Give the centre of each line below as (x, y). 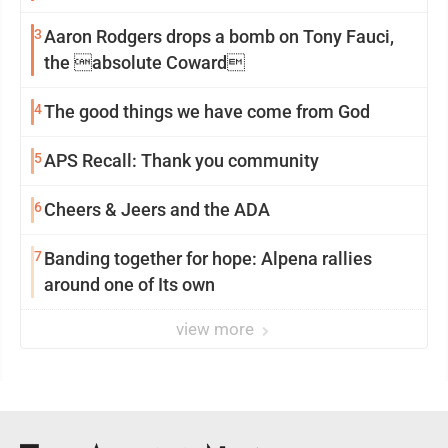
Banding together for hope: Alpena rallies (208, 258)
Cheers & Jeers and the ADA (157, 209)
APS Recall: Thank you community (181, 160)
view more (217, 329)
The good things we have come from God (207, 111)
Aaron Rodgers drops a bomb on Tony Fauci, (219, 36)
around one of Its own (129, 284)
